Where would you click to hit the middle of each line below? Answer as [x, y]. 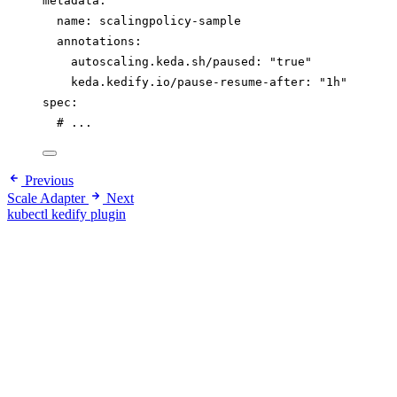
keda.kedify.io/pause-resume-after [188, 82]
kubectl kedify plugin [66, 214]
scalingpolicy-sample [170, 20]
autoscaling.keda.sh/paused [163, 61]
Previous [49, 180]
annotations [96, 41]
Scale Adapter [46, 198]
